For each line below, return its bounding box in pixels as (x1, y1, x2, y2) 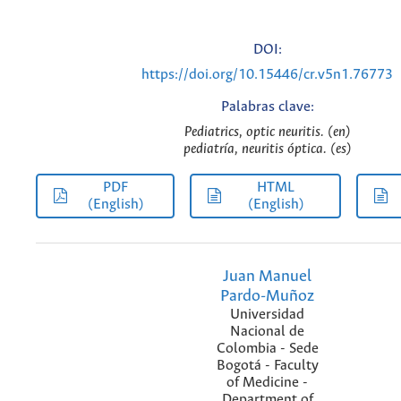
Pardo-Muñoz (220, 286, 314, 305)
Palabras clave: (220, 99, 314, 115)
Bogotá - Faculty (216, 357, 319, 373)
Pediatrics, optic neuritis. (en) (183, 124, 351, 141)
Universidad (230, 306, 304, 322)
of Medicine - (226, 374, 308, 390)
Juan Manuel (223, 267, 311, 286)
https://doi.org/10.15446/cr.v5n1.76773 (141, 66, 393, 82)
